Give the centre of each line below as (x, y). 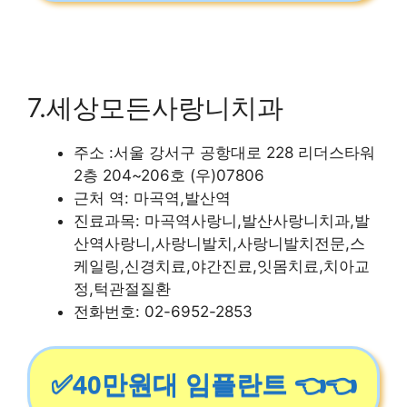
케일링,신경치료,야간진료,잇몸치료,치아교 (222, 266)
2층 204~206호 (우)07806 (169, 175)
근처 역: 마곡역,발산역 (152, 198)
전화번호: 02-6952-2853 (163, 311)
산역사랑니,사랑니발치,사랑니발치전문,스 (219, 243)
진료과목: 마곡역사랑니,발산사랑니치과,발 (222, 220)
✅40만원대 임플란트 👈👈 (203, 385)
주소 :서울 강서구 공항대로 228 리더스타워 (224, 152)
